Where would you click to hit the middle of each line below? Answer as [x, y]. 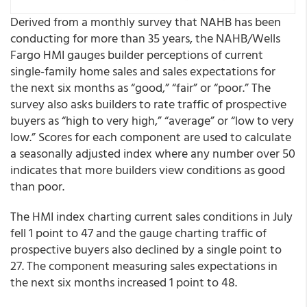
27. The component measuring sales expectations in [144, 266]
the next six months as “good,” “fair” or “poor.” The [140, 87]
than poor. [37, 186]
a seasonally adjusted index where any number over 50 [153, 153]
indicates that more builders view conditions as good [148, 170]
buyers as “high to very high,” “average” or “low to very [152, 120]
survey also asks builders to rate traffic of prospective [148, 104]
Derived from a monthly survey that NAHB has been [146, 22]
